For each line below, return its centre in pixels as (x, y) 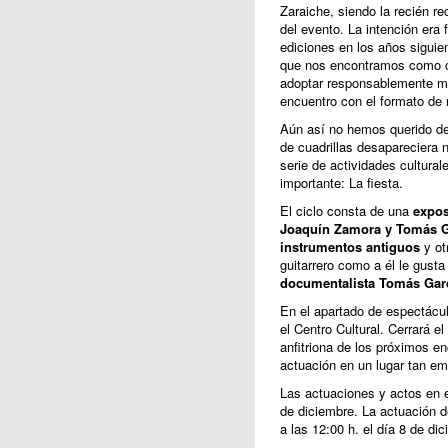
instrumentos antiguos (349, 247)
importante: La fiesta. (341, 183)
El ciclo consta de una (346, 211)
